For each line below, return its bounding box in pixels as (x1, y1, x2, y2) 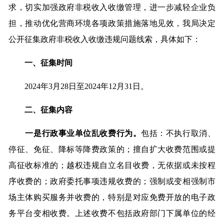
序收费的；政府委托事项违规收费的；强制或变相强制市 (8, 177, 215, 186)
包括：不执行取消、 (141, 129, 215, 138)
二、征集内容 (24, 105, 73, 114)
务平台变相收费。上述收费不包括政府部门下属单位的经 (8, 209, 215, 218)
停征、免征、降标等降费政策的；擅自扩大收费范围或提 (8, 145, 215, 154)
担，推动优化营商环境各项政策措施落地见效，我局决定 (8, 19, 215, 28)
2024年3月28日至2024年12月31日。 (8, 82, 149, 91)
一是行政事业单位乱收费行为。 (25, 129, 141, 138)
